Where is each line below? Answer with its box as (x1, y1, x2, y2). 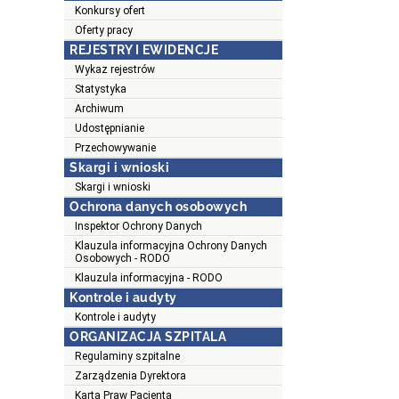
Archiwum (75, 102, 124, 116)
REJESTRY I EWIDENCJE (69, 43, 218, 58)
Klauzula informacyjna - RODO (75, 272, 223, 285)
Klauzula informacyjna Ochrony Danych (75, 240, 267, 253)
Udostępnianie (75, 122, 144, 135)
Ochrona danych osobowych (69, 199, 247, 215)
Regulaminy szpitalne (75, 350, 180, 363)
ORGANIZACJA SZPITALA (69, 330, 226, 345)
